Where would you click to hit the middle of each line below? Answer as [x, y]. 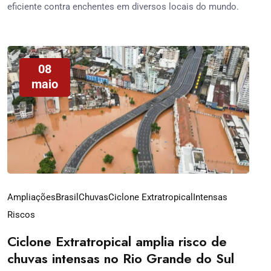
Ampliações [31, 197]
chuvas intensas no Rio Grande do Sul [121, 258]
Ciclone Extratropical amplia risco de [117, 241]
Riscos [21, 215]
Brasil [67, 197]
